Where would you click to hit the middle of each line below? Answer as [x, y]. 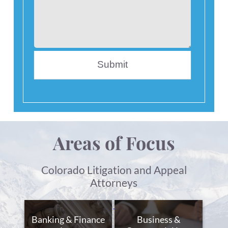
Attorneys [114, 183]
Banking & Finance [68, 220]
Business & [159, 220]
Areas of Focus [114, 142]
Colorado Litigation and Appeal [114, 170]
